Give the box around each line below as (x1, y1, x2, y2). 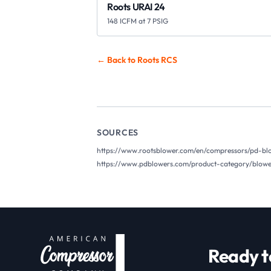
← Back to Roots (97, 54, 161, 65)
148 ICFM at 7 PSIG (107, 16, 168, 25)
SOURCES (97, 127, 139, 138)
